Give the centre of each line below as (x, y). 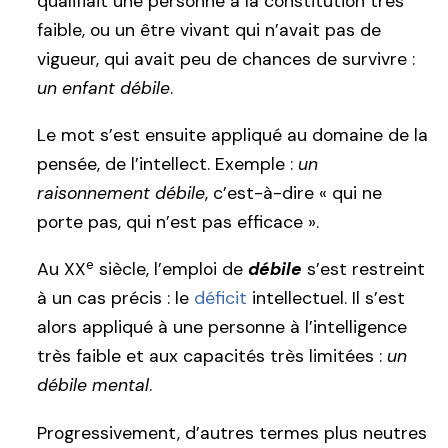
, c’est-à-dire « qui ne (293, 192)
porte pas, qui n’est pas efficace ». (178, 221)
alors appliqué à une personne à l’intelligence (222, 327)
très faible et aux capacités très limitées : (212, 356)
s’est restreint (363, 269)
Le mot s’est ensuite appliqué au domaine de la (232, 134)
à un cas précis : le (115, 298)
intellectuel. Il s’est (326, 298)
